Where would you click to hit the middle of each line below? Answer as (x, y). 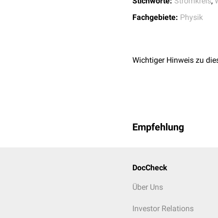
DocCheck (150, 168)
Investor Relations (163, 209)
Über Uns (148, 187)
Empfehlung (158, 127)
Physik (191, 17)
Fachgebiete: (155, 17)
